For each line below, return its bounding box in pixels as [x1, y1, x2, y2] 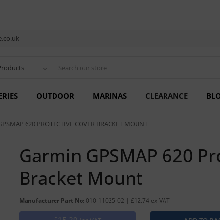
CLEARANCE [145, 91, 188, 101]
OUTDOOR [36, 91, 74, 101]
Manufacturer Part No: [19, 196, 86, 204]
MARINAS [93, 91, 127, 101]
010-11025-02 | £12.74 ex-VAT [86, 196, 170, 204]
